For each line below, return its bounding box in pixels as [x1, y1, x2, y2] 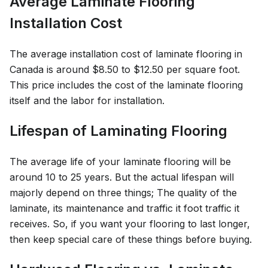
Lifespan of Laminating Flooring [10, 121, 227, 139]
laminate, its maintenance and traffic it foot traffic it [10, 202, 239, 214]
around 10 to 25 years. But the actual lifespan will [10, 170, 234, 183]
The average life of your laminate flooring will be [10, 155, 231, 167]
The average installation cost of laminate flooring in [10, 47, 242, 60]
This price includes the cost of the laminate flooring [10, 78, 243, 91]
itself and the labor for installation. [10, 94, 165, 106]
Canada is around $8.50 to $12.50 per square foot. [10, 63, 240, 75]
